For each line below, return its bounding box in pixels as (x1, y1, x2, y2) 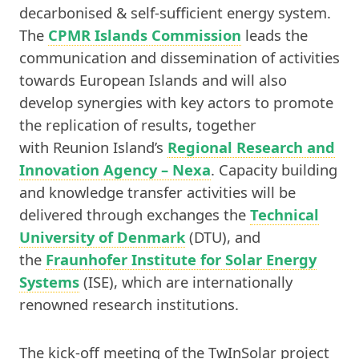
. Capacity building (211, 159, 337, 180)
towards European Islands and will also (19, 70, 287, 91)
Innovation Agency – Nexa (19, 159, 211, 180)
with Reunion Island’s (19, 137, 167, 158)
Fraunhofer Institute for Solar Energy (46, 249, 317, 270)
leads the (241, 25, 308, 46)
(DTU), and (185, 227, 260, 248)
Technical (250, 204, 319, 225)
